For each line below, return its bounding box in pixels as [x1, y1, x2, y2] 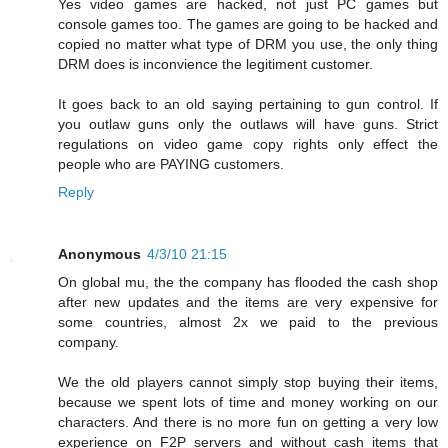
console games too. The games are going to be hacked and [58, 15, 438, 32]
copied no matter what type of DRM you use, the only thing [58, 35, 438, 52]
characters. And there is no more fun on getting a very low [58, 413, 438, 430]
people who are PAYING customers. [58, 155, 284, 172]
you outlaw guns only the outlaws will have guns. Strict [58, 115, 438, 132]
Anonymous [58, 245, 141, 262]
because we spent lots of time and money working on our [58, 393, 438, 410]
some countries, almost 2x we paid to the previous [58, 313, 438, 330]
